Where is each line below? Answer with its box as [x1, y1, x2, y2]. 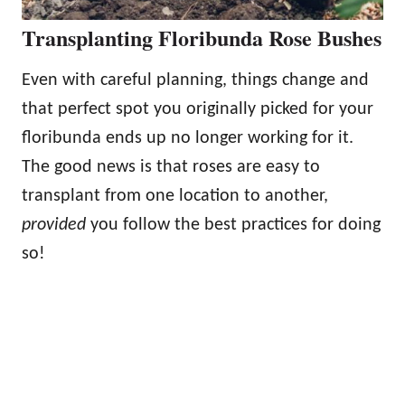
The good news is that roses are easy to [22, 157, 320, 176]
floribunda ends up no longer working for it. [22, 128, 353, 147]
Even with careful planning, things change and [22, 71, 369, 89]
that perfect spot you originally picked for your [22, 99, 373, 118]
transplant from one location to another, [22, 186, 328, 205]
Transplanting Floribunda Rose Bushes [22, 21, 381, 53]
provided [22, 215, 86, 234]
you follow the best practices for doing [86, 215, 381, 234]
